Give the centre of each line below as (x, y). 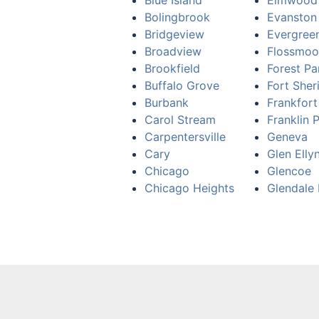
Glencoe (289, 171)
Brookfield (172, 68)
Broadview (173, 51)
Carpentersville (185, 137)
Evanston (292, 17)
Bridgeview (174, 34)
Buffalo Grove (182, 85)
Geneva (287, 137)
